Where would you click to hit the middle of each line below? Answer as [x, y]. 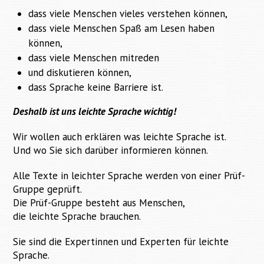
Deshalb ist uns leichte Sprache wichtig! [95, 112]
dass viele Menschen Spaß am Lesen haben [121, 29]
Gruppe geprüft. [48, 189]
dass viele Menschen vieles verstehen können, [128, 14]
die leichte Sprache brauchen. [77, 217]
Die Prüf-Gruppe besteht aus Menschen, [99, 203]
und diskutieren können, [80, 73]
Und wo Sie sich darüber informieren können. [111, 151]
